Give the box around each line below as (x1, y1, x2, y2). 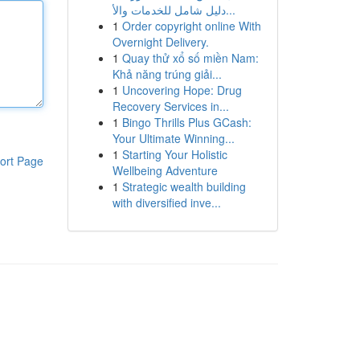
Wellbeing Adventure (112, 162, 218, 178)
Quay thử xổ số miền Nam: (121, 50, 259, 66)
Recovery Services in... (112, 98, 229, 114)
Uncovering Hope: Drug (121, 82, 242, 98)
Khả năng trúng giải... (112, 66, 222, 82)
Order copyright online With (121, 18, 261, 34)
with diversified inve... (112, 194, 221, 211)
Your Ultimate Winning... (112, 130, 235, 146)
